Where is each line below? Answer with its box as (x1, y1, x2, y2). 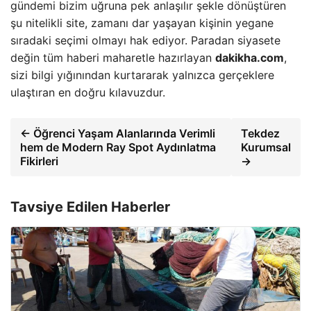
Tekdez (241, 126, 280, 141)
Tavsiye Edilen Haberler (10, 199, 170, 216)
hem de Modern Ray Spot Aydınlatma (20, 140, 216, 155)
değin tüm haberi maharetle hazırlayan (10, 51, 215, 65)
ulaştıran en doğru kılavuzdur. (10, 85, 165, 100)
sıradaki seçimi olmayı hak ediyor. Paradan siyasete (10, 33, 280, 48)
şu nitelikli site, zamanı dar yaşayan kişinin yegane (10, 16, 274, 31)
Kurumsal (241, 140, 291, 155)
